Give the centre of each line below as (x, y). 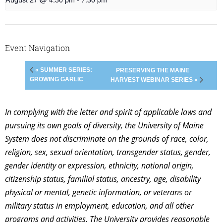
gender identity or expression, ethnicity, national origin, (99, 166)
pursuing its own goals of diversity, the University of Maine (104, 126)
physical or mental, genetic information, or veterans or (98, 193)
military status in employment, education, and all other (99, 206)
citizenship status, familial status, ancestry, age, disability (103, 179)
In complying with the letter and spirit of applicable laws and (108, 112)
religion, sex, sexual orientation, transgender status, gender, (108, 152)
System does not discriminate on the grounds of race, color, (107, 139)
